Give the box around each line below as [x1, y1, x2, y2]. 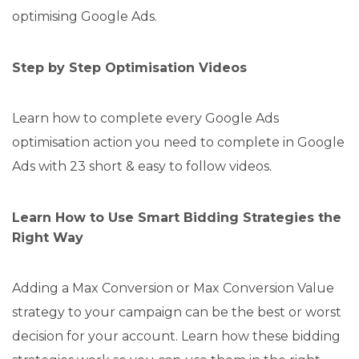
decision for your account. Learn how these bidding [12, 328, 341, 344]
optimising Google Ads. [12, 8, 157, 24]
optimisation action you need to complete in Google [12, 134, 345, 150]
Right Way [12, 229, 83, 245]
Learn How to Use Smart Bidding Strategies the [12, 209, 341, 225]
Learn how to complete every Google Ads [12, 110, 279, 126]
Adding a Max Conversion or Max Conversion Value [12, 280, 334, 296]
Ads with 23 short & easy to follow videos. [12, 158, 272, 174]
